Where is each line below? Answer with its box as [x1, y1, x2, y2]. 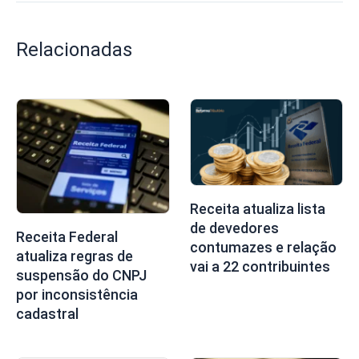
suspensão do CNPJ [16, 267, 147, 284]
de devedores [189, 220, 279, 237]
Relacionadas [16, 38, 132, 61]
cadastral [16, 305, 79, 323]
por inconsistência [16, 286, 138, 304]
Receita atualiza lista [189, 200, 325, 218]
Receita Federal [16, 228, 118, 246]
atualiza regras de [16, 248, 133, 265]
